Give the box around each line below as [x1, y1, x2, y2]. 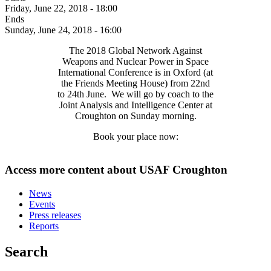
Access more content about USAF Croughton [5, 163, 227, 177]
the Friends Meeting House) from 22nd [61, 78, 210, 89]
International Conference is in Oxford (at [58, 67, 213, 78]
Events [29, 198, 55, 209]
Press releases [29, 209, 81, 220]
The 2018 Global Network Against [69, 45, 202, 56]
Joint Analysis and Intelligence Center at [59, 100, 212, 111]
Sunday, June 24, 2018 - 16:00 [5, 25, 122, 36]
